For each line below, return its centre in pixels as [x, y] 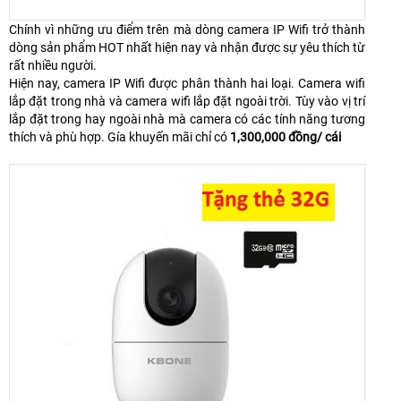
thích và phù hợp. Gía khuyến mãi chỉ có [119, 137]
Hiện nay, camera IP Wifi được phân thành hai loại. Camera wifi [187, 84]
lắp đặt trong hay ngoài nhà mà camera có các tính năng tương [187, 119]
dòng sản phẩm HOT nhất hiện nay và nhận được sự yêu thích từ [187, 48]
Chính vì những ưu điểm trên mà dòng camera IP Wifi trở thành [187, 30]
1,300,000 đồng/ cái [287, 137]
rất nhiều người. [53, 66]
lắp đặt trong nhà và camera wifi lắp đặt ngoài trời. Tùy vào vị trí [187, 102]
